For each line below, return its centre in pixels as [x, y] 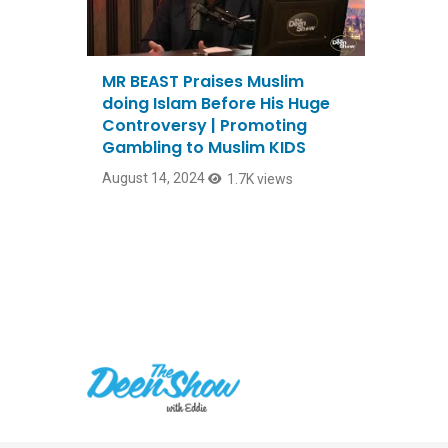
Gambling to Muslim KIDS [204, 148]
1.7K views [260, 179]
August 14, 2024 [153, 178]
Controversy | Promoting [204, 126]
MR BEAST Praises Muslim [203, 82]
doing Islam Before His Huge [216, 104]
